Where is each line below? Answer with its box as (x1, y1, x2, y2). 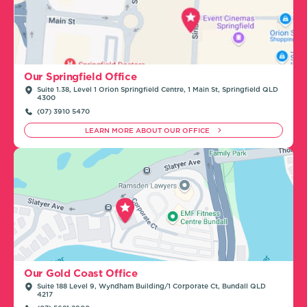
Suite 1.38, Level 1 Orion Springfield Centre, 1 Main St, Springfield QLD (37, 85, 278, 94)
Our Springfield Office (24, 71, 137, 84)
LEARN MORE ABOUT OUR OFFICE (85, 126, 212, 135)
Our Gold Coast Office (24, 267, 138, 280)
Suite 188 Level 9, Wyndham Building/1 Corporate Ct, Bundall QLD (37, 281, 266, 290)
